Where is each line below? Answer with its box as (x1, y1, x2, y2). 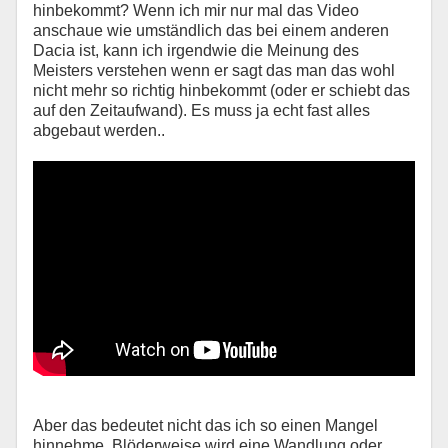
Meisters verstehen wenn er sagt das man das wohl (33, 62, 395, 79)
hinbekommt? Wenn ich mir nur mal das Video (33, 2, 359, 19)
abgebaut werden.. (33, 122, 165, 139)
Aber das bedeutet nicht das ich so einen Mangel (33, 416, 378, 434)
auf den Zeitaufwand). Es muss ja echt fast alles (33, 102, 370, 119)
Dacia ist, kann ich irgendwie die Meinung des (33, 42, 359, 59)
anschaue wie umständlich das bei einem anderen (33, 22, 389, 39)
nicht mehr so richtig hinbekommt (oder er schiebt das (33, 82, 410, 99)
